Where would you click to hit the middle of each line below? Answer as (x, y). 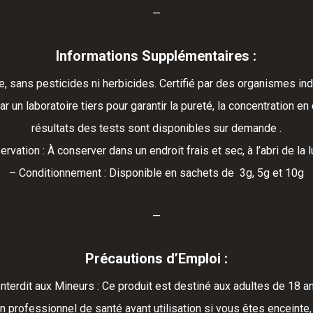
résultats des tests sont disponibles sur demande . (156, 129)
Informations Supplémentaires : (156, 56)
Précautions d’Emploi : (156, 259)
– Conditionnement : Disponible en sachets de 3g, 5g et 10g (156, 173)
